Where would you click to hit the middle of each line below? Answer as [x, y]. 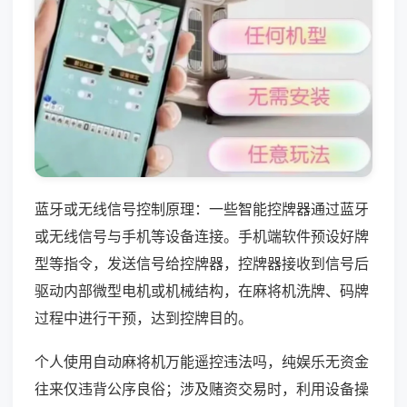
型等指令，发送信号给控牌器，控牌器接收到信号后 [202, 263]
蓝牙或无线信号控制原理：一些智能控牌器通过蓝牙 [202, 208]
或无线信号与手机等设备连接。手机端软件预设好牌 [202, 236]
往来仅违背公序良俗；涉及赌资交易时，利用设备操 [202, 388]
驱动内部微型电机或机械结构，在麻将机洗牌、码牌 [202, 290]
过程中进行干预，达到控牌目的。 [144, 318]
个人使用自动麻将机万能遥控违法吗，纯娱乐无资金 [202, 361]
